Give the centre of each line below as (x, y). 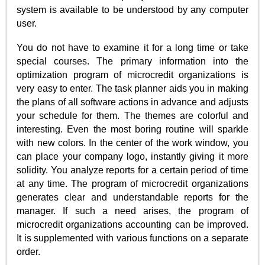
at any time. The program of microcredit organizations (132, 184)
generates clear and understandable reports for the (132, 198)
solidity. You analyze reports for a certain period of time (132, 170)
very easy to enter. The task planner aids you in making (132, 89)
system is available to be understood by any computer (132, 9)
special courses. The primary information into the (132, 62)
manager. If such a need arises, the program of (132, 211)
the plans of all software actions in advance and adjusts (132, 102)
